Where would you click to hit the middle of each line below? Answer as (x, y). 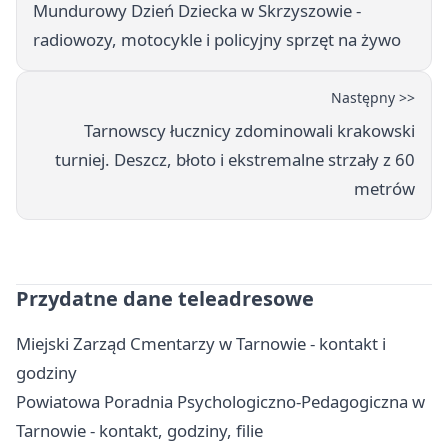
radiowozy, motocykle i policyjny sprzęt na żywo (217, 40)
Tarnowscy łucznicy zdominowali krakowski (249, 131)
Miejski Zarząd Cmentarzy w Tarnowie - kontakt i (201, 344)
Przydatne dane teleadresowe (165, 299)
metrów (384, 189)
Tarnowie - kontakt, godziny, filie (139, 431)
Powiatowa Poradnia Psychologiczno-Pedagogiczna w (220, 402)
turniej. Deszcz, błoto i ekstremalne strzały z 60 (235, 160)
